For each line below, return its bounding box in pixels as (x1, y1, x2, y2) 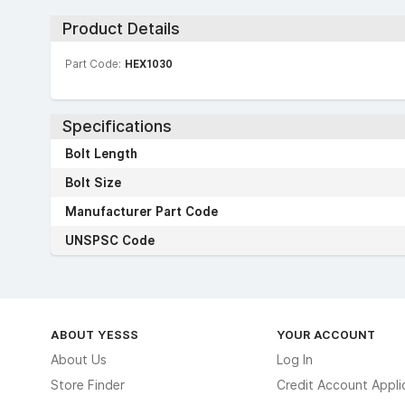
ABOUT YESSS (51, 327, 138, 342)
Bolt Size (65, 175, 121, 190)
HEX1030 (125, 56, 173, 71)
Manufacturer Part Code (65, 204, 218, 219)
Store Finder (51, 378, 125, 392)
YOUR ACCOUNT (276, 327, 375, 342)
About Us (51, 353, 107, 367)
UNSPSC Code (65, 233, 155, 248)
